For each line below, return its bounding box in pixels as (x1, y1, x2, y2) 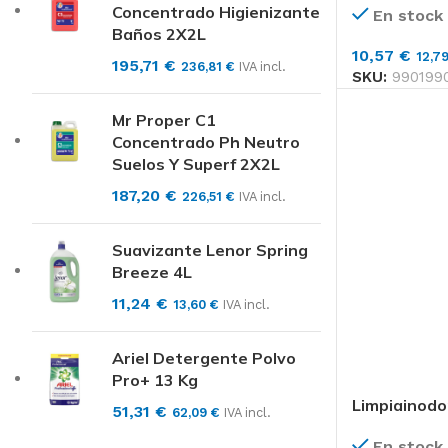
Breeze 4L (112, 262, 192, 282)
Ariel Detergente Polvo (112, 348, 296, 368)
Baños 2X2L (112, 24, 206, 44)
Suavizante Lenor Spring (112, 240, 308, 260)
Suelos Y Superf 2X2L (112, 154, 280, 174)
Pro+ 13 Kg (112, 370, 198, 390)
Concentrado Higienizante (112, 2, 320, 22)
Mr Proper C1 (112, 110, 216, 130)
